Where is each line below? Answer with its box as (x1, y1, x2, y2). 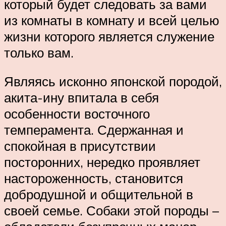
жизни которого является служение (4, 28, 214, 44)
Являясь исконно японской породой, (4, 73, 222, 90)
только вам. (4, 44, 74, 61)
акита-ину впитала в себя (4, 89, 159, 106)
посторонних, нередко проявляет (4, 154, 200, 171)
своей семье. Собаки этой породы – (4, 202, 219, 219)
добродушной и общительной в (4, 186, 193, 203)
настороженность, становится (4, 170, 183, 187)
